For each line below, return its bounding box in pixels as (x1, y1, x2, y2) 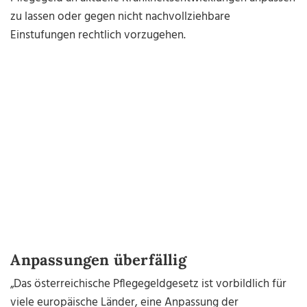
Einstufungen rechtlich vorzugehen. (10, 26, 186, 45)
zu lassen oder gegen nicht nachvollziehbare (10, 8, 231, 27)
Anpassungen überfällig (10, 250, 186, 270)
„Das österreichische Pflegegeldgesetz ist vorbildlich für (10, 275, 287, 294)
